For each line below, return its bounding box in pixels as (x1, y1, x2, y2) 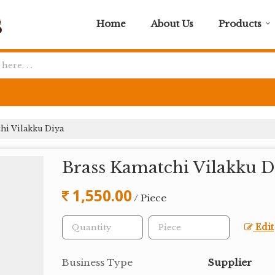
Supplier (208, 256, 252, 268)
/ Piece (134, 192, 166, 204)
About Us (151, 18, 193, 29)
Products (219, 18, 261, 29)
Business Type (62, 256, 133, 268)
